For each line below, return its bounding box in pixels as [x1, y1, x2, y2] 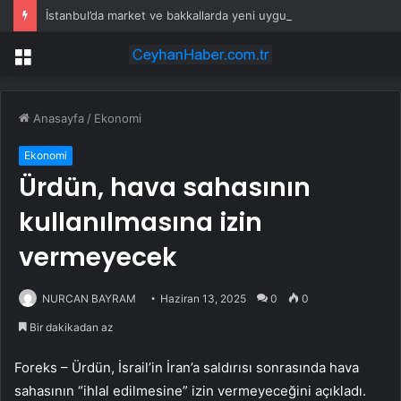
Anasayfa [30, 111, 84, 126]
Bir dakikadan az [27, 320, 114, 335]
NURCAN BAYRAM [42, 292, 136, 306]
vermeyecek [19, 240, 177, 276]
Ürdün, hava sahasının [19, 170, 311, 206]
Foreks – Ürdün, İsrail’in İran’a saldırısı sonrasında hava [14, 359, 359, 377]
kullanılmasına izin [19, 205, 262, 241]
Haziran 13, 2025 [160, 292, 246, 306]
